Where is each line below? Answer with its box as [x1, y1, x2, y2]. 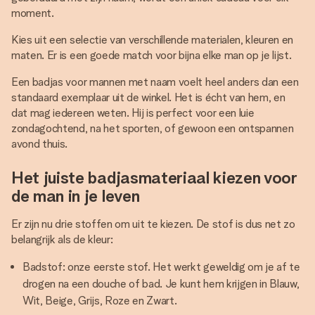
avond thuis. [11, 137, 68, 150]
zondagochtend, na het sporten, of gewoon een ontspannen [11, 122, 294, 135]
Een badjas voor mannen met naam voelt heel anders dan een [11, 75, 299, 89]
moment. [11, 6, 54, 20]
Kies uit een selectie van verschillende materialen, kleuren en [11, 33, 294, 46]
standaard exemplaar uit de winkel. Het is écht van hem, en [11, 91, 285, 104]
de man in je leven [11, 186, 140, 206]
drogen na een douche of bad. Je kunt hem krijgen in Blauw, [22, 277, 300, 290]
